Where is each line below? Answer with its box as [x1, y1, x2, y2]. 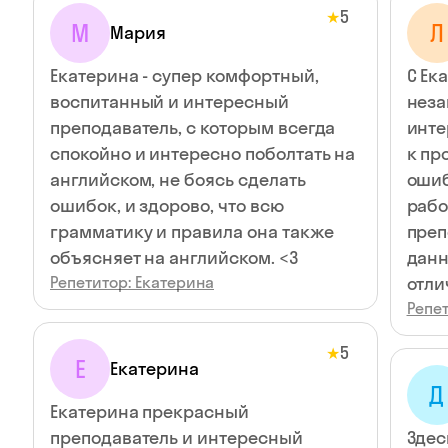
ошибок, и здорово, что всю [50, 194, 284, 217]
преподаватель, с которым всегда [50, 116, 336, 139]
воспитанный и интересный [50, 90, 289, 113]
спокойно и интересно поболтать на [50, 142, 356, 165]
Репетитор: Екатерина [50, 272, 214, 292]
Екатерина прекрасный [50, 400, 249, 423]
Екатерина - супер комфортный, [50, 64, 319, 87]
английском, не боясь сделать [50, 168, 306, 191]
